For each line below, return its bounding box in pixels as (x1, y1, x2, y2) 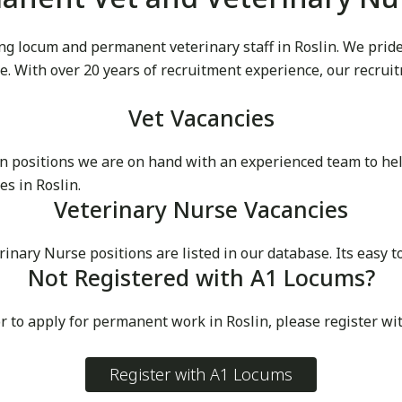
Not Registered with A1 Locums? (27, 262, 375, 293)
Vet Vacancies (127, 102, 275, 134)
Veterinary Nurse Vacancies (54, 194, 348, 225)
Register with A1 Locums (109, 363, 293, 386)
